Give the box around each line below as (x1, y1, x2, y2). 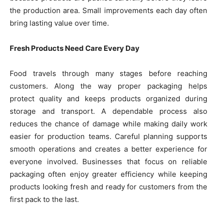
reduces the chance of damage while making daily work (10, 119, 207, 129)
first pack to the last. (10, 195, 79, 204)
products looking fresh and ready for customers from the (10, 182, 207, 192)
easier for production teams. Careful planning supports (10, 132, 207, 141)
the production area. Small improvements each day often (10, 6, 207, 15)
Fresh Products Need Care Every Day (10, 44, 139, 53)
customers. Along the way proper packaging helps (10, 81, 207, 91)
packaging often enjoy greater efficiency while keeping (10, 170, 207, 179)
